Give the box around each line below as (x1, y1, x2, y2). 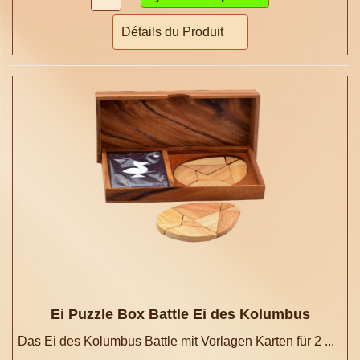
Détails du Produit (121, 24, 223, 39)
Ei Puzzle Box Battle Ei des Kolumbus (50, 305, 310, 322)
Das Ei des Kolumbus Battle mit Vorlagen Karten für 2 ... (18, 333, 335, 348)
